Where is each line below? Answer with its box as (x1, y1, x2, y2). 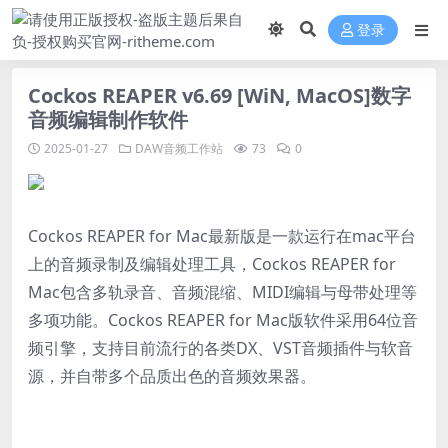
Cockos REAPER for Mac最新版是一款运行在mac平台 (28, 225, 416, 247)
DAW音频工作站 (135, 140, 223, 157)
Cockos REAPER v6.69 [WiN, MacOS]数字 (28, 82, 411, 109)
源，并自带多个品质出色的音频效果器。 (28, 365, 316, 387)
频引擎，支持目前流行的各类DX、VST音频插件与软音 (28, 337, 413, 359)
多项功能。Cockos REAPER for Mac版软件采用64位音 (28, 309, 418, 331)
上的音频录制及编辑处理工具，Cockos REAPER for (28, 253, 396, 275)
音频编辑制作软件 (28, 106, 188, 133)
